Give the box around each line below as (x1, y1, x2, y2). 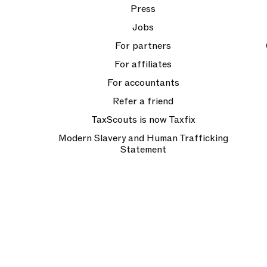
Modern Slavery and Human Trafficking (58, 132, 228, 145)
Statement (120, 143, 166, 156)
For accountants (107, 76, 179, 89)
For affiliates (114, 58, 172, 71)
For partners (115, 39, 171, 52)
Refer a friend (113, 95, 173, 108)
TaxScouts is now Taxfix (91, 113, 195, 126)
